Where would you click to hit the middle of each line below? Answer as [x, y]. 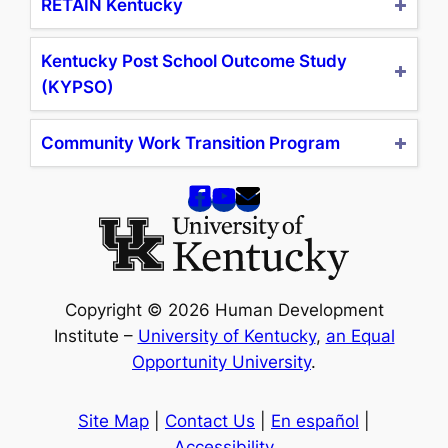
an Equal [360, 335]
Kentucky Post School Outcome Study [194, 60]
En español [315, 421]
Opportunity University [221, 361]
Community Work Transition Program [191, 142]
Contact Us [210, 421]
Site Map [113, 421]
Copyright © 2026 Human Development [224, 309]
